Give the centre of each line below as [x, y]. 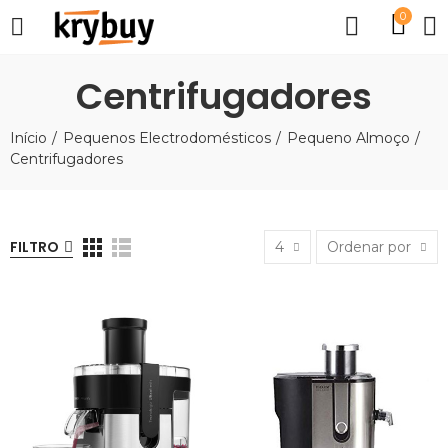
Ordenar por [369, 247]
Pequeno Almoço [348, 138]
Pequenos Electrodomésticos [167, 138]
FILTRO [34, 247]
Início [28, 138]
